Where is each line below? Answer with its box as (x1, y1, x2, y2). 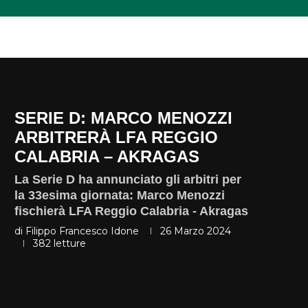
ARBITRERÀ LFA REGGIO (14, 127, 218, 146)
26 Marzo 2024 (160, 224, 231, 237)
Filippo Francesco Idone (25, 224, 139, 237)
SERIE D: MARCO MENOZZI (14, 108, 232, 127)
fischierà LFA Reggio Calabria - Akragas (14, 203, 248, 218)
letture (51, 236, 86, 250)
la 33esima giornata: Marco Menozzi (14, 188, 225, 202)
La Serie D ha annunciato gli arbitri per (14, 172, 241, 186)
